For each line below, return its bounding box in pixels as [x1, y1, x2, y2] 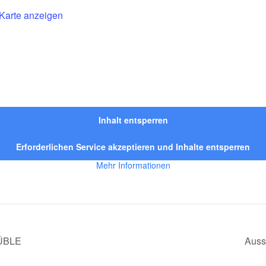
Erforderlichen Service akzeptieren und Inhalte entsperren [16, 141, 250, 153]
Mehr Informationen [96, 159, 170, 171]
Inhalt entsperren [98, 114, 168, 126]
